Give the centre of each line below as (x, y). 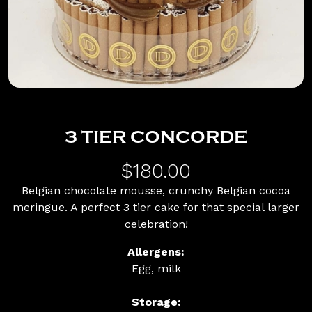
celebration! (156, 224)
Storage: (156, 302)
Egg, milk (156, 268)
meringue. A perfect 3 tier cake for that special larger (156, 207)
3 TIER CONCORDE (156, 137)
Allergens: (156, 252)
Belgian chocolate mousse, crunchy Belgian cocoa (156, 190)
